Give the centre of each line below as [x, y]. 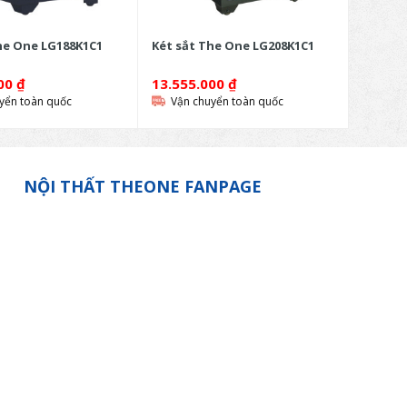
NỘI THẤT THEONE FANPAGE [142, 186]
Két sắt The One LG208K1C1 [233, 45]
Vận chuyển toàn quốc [227, 101]
